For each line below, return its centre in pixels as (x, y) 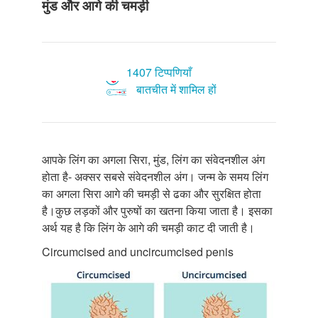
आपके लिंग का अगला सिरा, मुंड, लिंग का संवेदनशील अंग (153, 159)
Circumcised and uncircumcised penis (138, 251)
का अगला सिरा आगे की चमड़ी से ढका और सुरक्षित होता (152, 193)
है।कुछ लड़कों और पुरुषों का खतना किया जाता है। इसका (157, 210)
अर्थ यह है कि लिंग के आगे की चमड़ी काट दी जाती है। (148, 227)
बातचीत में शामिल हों (176, 89)
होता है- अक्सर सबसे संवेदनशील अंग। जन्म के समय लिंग (155, 176)
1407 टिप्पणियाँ (159, 72)
